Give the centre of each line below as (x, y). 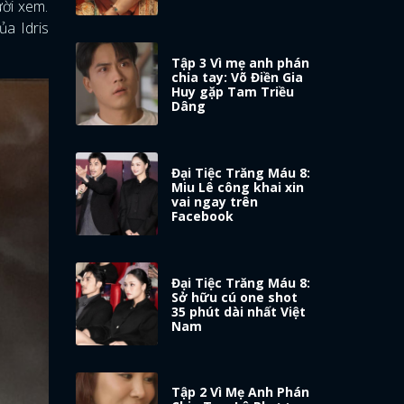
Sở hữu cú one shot (235, 297)
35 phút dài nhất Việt (239, 311)
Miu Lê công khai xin (238, 187)
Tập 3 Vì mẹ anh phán (241, 62)
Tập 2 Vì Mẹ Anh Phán (241, 392)
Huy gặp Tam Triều (233, 91)
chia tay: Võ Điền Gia (238, 77)
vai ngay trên (215, 201)
